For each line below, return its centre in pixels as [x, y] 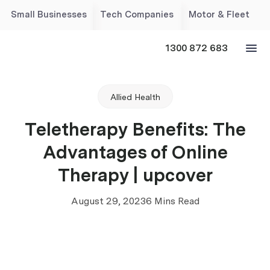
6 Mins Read [172, 201]
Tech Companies [137, 14]
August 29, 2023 [108, 201]
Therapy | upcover [135, 175]
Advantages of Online [135, 152]
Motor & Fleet [219, 14]
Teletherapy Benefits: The [135, 129]
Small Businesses [49, 14]
